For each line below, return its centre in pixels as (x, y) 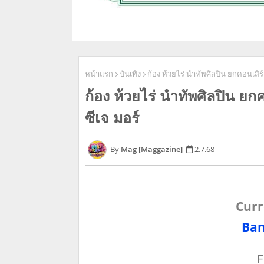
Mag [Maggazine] (152, 149)
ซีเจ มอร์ (112, 118)
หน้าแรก (99, 74)
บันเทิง (130, 74)
